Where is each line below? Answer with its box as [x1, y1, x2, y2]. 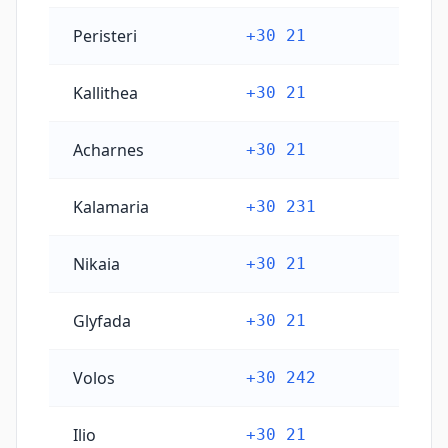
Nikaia [73, 253, 120, 275]
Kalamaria [73, 196, 149, 218]
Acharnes [73, 139, 144, 161]
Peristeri [73, 25, 137, 47]
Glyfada [73, 310, 131, 332]
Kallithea [73, 82, 138, 104]
